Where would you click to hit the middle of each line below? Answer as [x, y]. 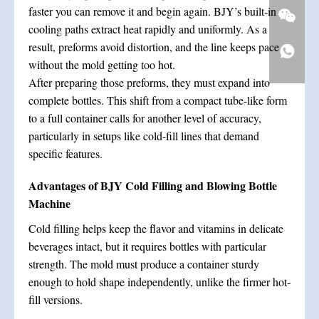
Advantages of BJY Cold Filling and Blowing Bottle [153, 185]
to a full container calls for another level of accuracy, [145, 117]
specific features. [66, 153]
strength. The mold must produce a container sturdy [144, 263]
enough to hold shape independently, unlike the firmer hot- [159, 281]
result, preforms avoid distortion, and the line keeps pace [154, 46]
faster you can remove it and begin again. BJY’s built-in [152, 11]
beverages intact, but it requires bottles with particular [147, 246]
